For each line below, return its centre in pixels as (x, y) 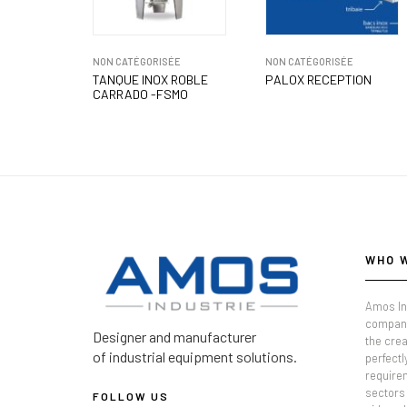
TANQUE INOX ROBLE (150, 79)
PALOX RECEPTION (318, 79)
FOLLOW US (131, 396)
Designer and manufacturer (174, 336)
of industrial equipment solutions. (195, 356)
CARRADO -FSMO (140, 94)
